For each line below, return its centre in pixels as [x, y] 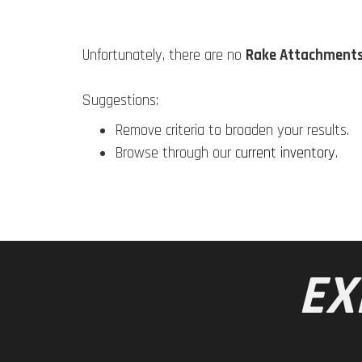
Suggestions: [120, 100]
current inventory [285, 154]
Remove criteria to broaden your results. [232, 131]
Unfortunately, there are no [164, 55]
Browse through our [175, 154]
